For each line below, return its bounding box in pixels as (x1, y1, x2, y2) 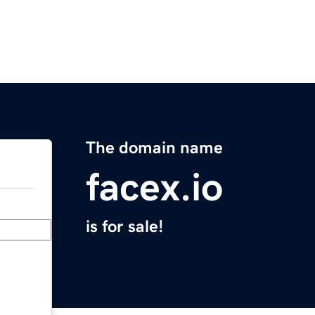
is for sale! (86, 218, 163, 236)
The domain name (86, 139, 223, 157)
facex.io (86, 167, 223, 207)
